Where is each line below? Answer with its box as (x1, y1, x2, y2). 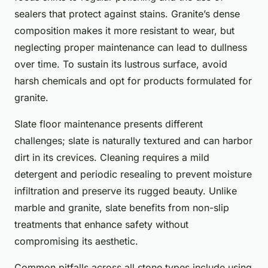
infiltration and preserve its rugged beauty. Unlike (14, 185, 237, 197)
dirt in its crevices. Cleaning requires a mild (14, 151, 209, 164)
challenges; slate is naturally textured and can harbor (14, 135, 252, 147)
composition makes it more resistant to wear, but (14, 25, 234, 37)
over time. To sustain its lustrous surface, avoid (14, 58, 227, 71)
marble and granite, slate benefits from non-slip (14, 202, 229, 214)
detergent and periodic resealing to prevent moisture (14, 168, 252, 181)
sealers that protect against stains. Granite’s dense (14, 8, 240, 20)
